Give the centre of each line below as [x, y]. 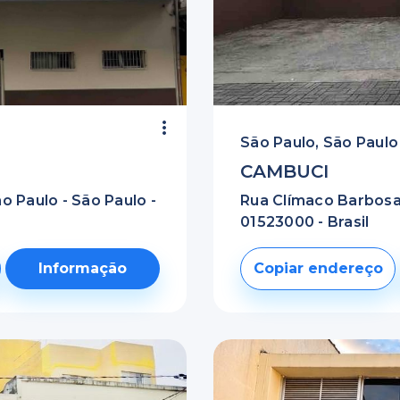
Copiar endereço [318, 268]
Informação [83, 268]
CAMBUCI [284, 171]
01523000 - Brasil [305, 222]
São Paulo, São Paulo [319, 142]
